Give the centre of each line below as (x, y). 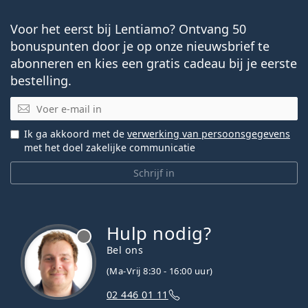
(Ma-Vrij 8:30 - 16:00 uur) (160, 271)
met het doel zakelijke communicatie (110, 148)
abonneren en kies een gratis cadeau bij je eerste (154, 63)
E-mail (27, 103)
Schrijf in (154, 173)
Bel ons (125, 250)
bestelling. (41, 80)
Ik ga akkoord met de (76, 134)
